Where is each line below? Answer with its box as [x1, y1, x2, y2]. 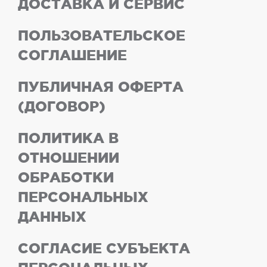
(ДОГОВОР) [18, 98, 105, 115]
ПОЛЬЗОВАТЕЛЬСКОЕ [18, 27, 185, 44]
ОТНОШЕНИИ [18, 150, 119, 166]
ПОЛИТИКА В [18, 130, 119, 147]
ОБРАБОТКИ [18, 169, 114, 186]
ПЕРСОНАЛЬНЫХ [18, 189, 148, 206]
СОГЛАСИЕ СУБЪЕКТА [18, 240, 190, 257]
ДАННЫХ [18, 209, 86, 225]
